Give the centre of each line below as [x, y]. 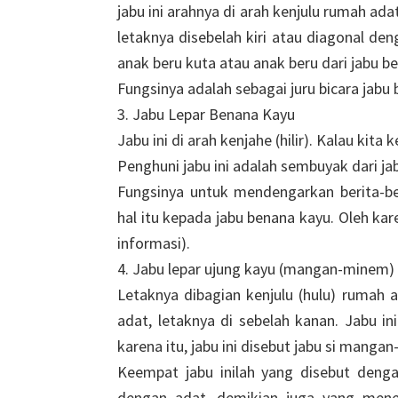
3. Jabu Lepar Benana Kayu [206, 114]
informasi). [154, 243]
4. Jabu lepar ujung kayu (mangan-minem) [256, 269]
